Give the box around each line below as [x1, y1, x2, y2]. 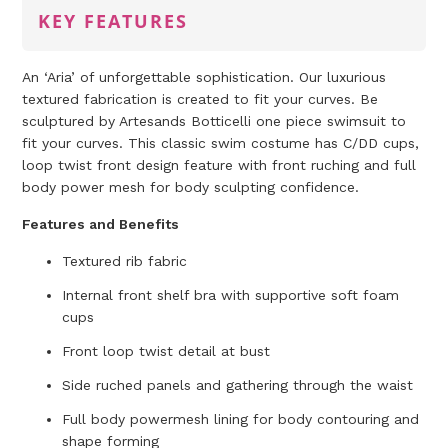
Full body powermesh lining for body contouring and [62, 411, 420, 428]
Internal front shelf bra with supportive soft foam [62, 287, 400, 304]
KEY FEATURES [38, 9, 189, 34]
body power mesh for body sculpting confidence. [22, 179, 360, 196]
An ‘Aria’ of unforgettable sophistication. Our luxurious [22, 69, 387, 86]
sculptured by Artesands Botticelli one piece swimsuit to [22, 113, 407, 130]
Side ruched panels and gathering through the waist [62, 377, 414, 394]
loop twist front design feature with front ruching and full [22, 157, 417, 174]
